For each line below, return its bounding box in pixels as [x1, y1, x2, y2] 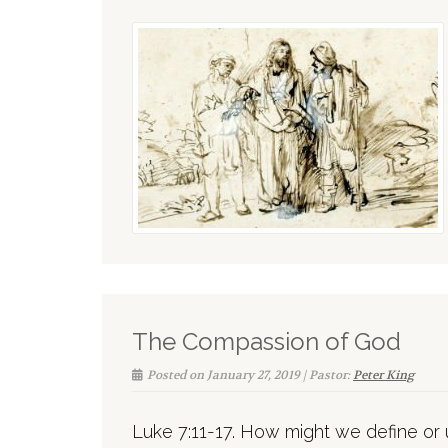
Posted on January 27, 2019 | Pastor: [147, 366, 353, 383]
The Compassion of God [132, 326, 401, 356]
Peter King [353, 366, 414, 383]
